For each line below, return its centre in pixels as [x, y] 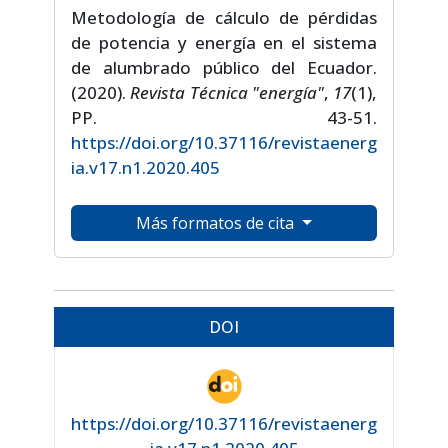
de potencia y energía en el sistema [224, 43]
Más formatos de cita [217, 223]
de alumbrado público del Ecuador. [224, 68]
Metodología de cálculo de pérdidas [224, 18]
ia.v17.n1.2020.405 [145, 168]
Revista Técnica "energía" [227, 93]
